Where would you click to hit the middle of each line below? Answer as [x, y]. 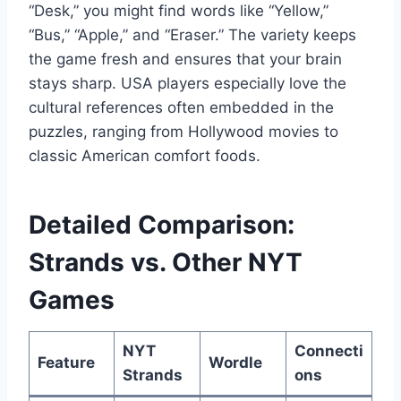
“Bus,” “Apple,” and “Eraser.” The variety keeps [192, 34]
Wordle [235, 362]
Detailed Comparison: [162, 224]
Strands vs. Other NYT [166, 262]
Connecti [328, 350]
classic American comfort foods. [145, 155]
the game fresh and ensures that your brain [185, 59]
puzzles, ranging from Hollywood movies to [183, 131]
